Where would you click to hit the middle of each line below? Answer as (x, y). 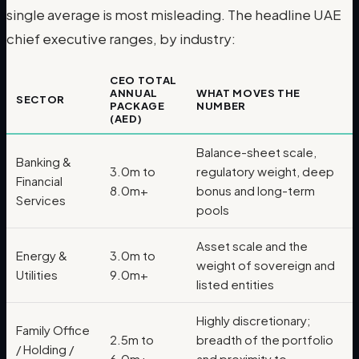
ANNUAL (134, 93)
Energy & (42, 255)
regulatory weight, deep (265, 171)
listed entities (235, 284)
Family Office (53, 329)
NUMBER (221, 105)
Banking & (44, 161)
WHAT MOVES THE (249, 93)
